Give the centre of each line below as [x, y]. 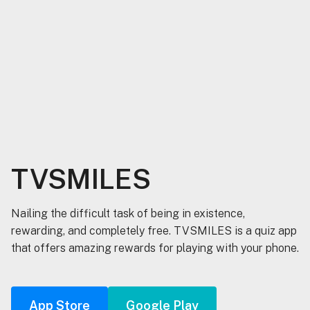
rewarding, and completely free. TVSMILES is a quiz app [154, 230]
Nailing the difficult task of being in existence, [128, 213]
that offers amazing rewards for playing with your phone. [155, 248]
